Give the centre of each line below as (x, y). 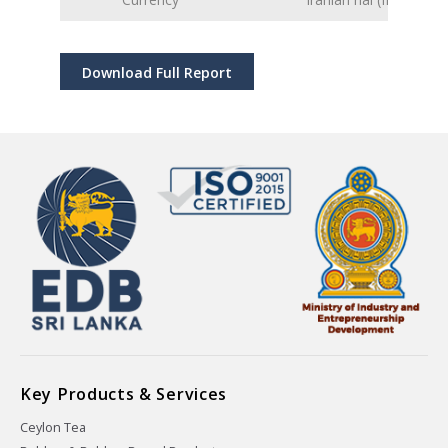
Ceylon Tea (53, 427)
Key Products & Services (124, 393)
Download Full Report (157, 73)
